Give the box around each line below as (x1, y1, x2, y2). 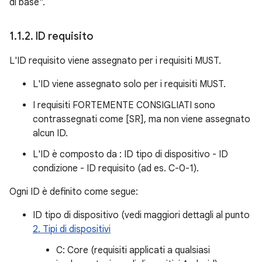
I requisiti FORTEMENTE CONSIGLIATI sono (33, 99, 215, 111)
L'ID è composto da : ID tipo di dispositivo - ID (33, 149, 228, 160)
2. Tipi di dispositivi (33, 223, 111, 235)
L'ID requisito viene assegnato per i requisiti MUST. (9, 55, 221, 67)
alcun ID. (33, 127, 68, 139)
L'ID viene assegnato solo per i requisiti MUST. (33, 78, 226, 90)
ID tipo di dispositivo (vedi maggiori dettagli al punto (33, 209, 250, 221)
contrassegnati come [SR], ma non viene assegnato (33, 113, 250, 125)
